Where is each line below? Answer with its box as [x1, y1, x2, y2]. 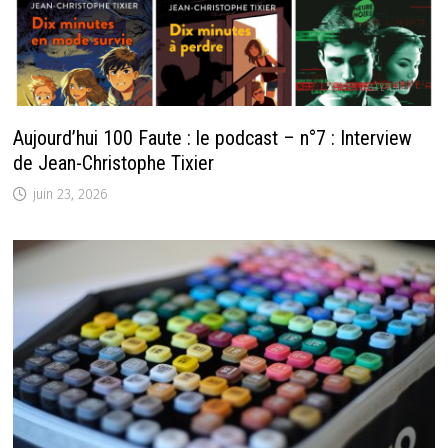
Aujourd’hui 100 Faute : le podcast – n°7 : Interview [13, 125, 413, 150]
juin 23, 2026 [33, 185, 109, 203]
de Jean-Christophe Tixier [13, 150, 215, 175]
